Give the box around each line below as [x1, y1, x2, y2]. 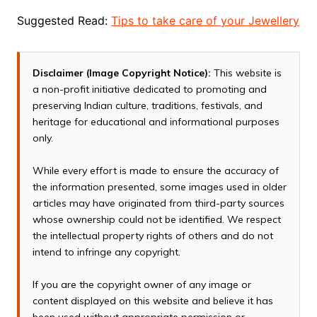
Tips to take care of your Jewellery [110, 13, 299, 28]
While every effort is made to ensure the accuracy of [32, 163, 279, 177]
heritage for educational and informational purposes [32, 115, 279, 128]
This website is [210, 66, 282, 79]
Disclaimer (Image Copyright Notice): [32, 66, 211, 79]
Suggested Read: [16, 13, 111, 28]
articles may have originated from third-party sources [32, 196, 284, 209]
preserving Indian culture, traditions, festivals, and [32, 98, 263, 112]
